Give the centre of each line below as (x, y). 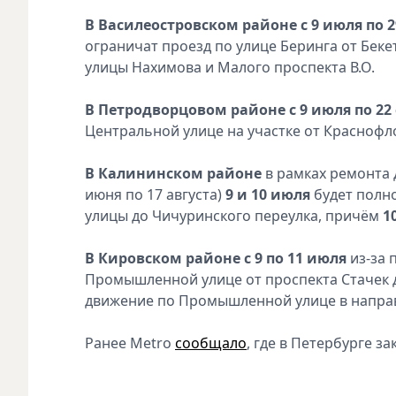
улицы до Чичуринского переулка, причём (234, 215)
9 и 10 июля (268, 194)
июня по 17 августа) (155, 194)
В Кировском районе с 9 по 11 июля (216, 258)
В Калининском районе (173, 173)
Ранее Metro (130, 343)
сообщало (211, 343)
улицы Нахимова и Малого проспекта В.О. (230, 67)
